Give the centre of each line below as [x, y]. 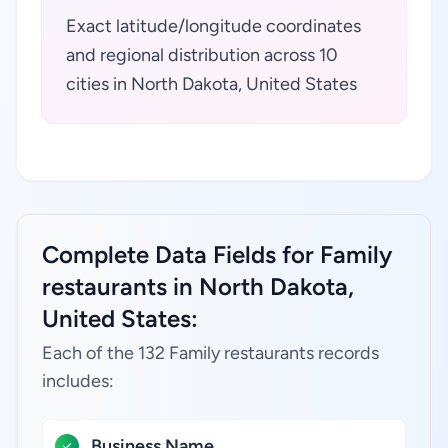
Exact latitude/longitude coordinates [213, 26]
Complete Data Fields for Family [217, 254]
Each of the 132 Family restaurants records [210, 353]
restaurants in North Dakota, [198, 286]
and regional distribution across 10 [202, 55]
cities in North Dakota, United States [211, 84]
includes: [78, 381]
